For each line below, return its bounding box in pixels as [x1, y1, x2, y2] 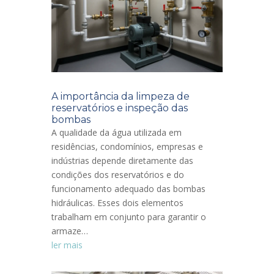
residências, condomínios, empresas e [51, 141, 203, 153]
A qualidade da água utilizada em [51, 127, 182, 139]
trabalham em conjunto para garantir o [51, 211, 206, 223]
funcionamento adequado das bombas [51, 183, 206, 195]
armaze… [51, 225, 88, 237]
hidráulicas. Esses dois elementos [51, 197, 183, 209]
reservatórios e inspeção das [51, 102, 188, 114]
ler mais [51, 239, 83, 251]
